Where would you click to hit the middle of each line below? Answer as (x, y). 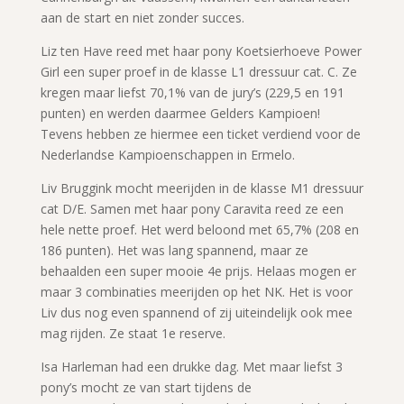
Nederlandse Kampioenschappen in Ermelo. (167, 154)
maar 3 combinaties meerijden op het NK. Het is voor (196, 291)
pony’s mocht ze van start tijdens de (146, 387)
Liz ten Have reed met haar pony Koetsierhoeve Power (201, 50)
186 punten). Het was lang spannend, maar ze (174, 250)
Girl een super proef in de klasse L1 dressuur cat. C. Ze (198, 71)
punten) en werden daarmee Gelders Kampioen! (180, 113)
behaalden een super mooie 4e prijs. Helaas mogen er (198, 271)
